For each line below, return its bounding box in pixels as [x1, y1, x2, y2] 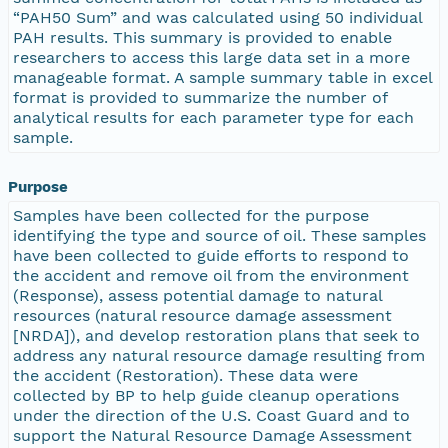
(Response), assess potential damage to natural [13, 285, 383, 305]
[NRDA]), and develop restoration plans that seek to [13, 325, 420, 345]
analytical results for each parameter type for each [13, 107, 414, 127]
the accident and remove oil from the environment [13, 265, 409, 285]
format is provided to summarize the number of [13, 87, 388, 107]
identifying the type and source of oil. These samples [13, 225, 426, 245]
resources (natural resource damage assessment [13, 305, 392, 325]
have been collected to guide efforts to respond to [13, 245, 409, 265]
